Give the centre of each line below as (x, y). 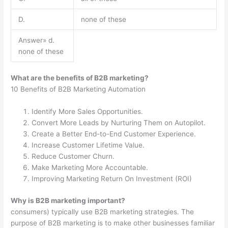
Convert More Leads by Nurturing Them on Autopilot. (119, 123)
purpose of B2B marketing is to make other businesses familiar (113, 223)
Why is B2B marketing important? (68, 200)
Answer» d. (36, 40)
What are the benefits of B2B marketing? (80, 78)
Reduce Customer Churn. (73, 156)
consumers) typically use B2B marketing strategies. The (103, 211)
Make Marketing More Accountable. (90, 168)
